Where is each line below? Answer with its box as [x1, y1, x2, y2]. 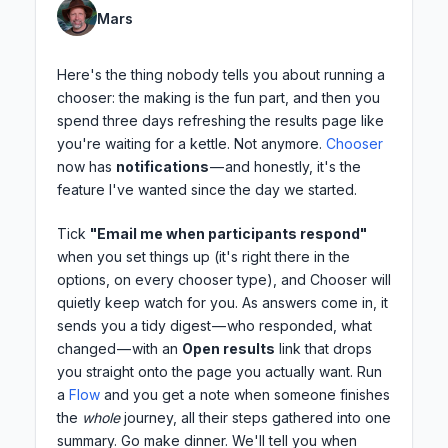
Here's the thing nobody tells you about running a [57, 66, 385, 84]
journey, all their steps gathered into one [120, 409, 391, 427]
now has [57, 158, 116, 176]
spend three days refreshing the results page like [57, 112, 384, 130]
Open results [182, 340, 275, 358]
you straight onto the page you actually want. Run [57, 363, 382, 381]
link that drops [275, 340, 372, 358]
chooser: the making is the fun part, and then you [57, 89, 380, 107]
